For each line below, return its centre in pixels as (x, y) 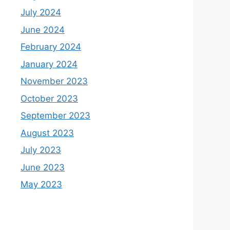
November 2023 (54, 81)
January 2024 (49, 64)
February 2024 (51, 47)
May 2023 (41, 184)
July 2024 (41, 12)
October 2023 (49, 98)
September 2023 (55, 116)
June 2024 (43, 30)
